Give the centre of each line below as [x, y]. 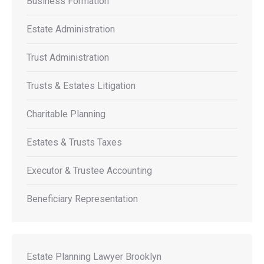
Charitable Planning [66, 114]
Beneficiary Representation [82, 199]
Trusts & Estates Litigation [81, 86]
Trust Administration [68, 57]
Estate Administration [71, 29]
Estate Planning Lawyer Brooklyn [94, 257]
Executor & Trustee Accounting [89, 171]
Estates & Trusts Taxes [74, 142]
